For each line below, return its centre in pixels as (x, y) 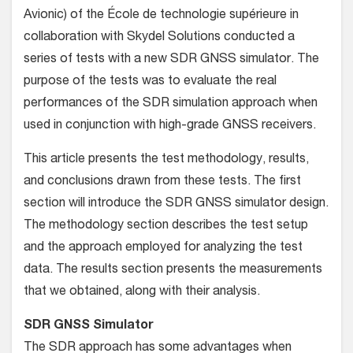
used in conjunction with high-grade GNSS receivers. (170, 126)
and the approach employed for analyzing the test (163, 249)
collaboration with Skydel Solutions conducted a (159, 38)
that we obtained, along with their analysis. (142, 293)
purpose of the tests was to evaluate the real (150, 82)
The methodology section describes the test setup (166, 227)
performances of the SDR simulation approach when (171, 104)
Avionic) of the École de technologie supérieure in (161, 16)
